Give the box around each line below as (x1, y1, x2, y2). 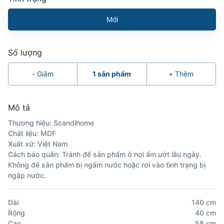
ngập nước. (8, 170, 46, 179)
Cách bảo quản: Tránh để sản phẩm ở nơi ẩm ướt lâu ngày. (8, 149, 201, 158)
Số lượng (8, 47, 42, 57)
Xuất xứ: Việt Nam (8, 139, 67, 148)
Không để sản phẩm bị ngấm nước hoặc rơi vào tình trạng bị (8, 160, 205, 169)
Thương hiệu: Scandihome (8, 118, 94, 127)
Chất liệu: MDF (8, 128, 56, 137)
